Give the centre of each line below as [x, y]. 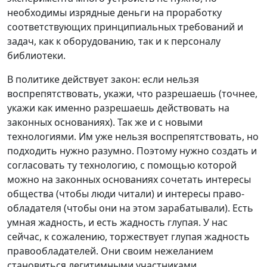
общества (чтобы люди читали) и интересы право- [126, 193]
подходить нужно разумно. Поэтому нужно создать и [132, 150]
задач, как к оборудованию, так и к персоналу [114, 41]
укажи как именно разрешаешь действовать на [118, 108]
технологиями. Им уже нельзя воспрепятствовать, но [133, 136]
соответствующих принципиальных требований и [125, 27]
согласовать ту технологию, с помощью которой [122, 165]
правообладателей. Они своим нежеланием [110, 251]
